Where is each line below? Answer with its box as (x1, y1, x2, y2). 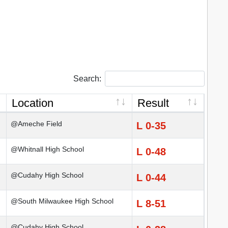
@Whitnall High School (11, 145, 84, 154)
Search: (73, 74, 101, 83)
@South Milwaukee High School (11, 197, 113, 206)
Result (137, 97, 169, 110)
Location (12, 97, 53, 110)
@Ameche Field (11, 120, 62, 128)
